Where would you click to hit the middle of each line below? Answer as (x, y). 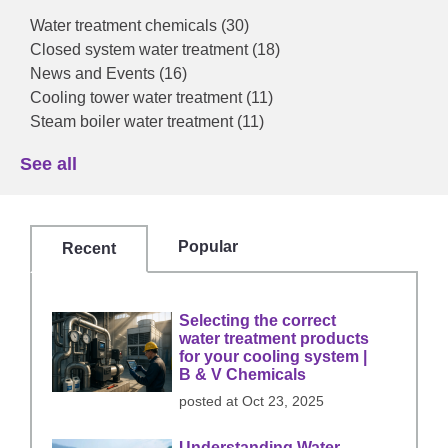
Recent (89, 249)
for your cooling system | (273, 356)
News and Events (94, 74)
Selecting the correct (258, 320)
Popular (208, 247)
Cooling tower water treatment (138, 98)
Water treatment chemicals (125, 26)
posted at (209, 401)
